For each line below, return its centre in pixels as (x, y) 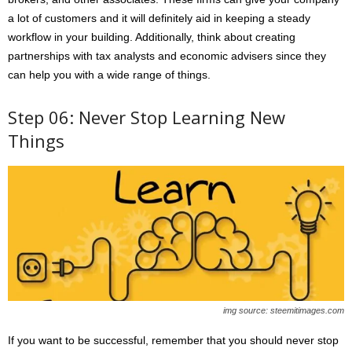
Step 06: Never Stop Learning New (147, 117)
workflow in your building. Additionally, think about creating (152, 37)
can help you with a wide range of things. (109, 74)
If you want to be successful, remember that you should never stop (173, 340)
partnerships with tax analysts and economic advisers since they (167, 55)
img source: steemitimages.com (284, 310)
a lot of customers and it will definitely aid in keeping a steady (159, 18)
